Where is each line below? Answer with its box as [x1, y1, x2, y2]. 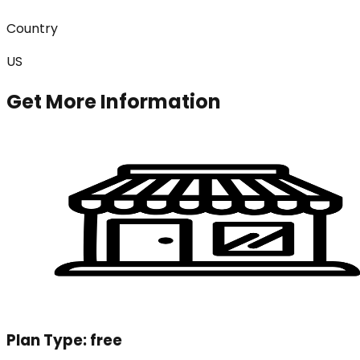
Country [6, 18, 58, 38]
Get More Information [6, 88, 221, 115]
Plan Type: [6, 329, 90, 352]
